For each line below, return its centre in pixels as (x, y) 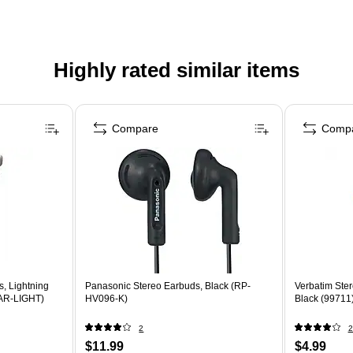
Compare (136, 128)
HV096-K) (107, 298)
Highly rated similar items (176, 70)
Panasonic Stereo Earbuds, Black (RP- (168, 286)
